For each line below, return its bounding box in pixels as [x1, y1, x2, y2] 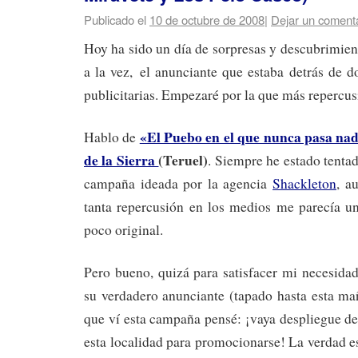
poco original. [84, 221, 163, 240]
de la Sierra [84, 149, 159, 171]
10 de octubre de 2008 [149, 10, 265, 28]
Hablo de [84, 128, 140, 147]
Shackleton [272, 174, 337, 193]
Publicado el [84, 10, 146, 28]
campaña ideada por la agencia [84, 174, 273, 193]
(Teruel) [158, 149, 209, 171]
